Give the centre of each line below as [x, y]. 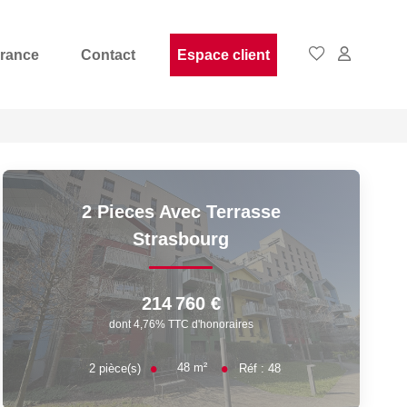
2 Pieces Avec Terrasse [181, 212]
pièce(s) [119, 368]
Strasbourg [181, 239]
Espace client [223, 55]
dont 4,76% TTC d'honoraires [181, 324]
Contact [108, 55]
